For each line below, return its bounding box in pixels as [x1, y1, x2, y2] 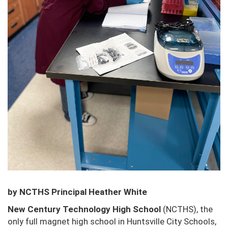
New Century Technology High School [8, 204, 161, 215]
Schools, [184, 216, 216, 227]
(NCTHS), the [161, 204, 213, 215]
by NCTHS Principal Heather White [8, 187, 147, 197]
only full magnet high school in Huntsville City [8, 216, 184, 227]
